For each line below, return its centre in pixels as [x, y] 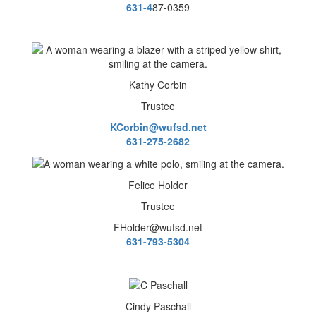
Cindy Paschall [158, 306]
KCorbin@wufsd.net [158, 127]
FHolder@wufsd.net [158, 227]
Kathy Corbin [158, 84]
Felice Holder [158, 184]
